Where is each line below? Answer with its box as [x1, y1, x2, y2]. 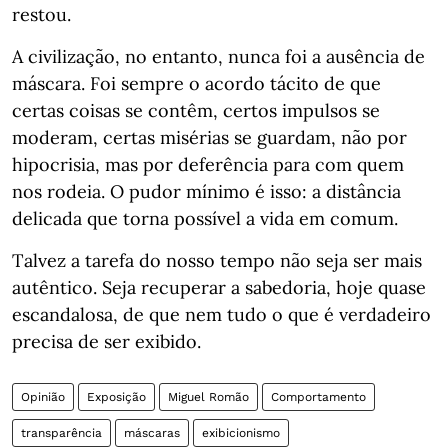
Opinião [21, 390, 65, 404]
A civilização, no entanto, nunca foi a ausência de [12, 45, 425, 68]
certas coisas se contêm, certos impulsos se [12, 99, 380, 122]
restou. [12, 3, 71, 26]
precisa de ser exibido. [12, 330, 201, 353]
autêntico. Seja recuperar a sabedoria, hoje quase [12, 276, 426, 299]
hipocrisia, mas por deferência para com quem [12, 153, 404, 176]
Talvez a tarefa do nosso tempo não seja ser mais [12, 249, 422, 272]
